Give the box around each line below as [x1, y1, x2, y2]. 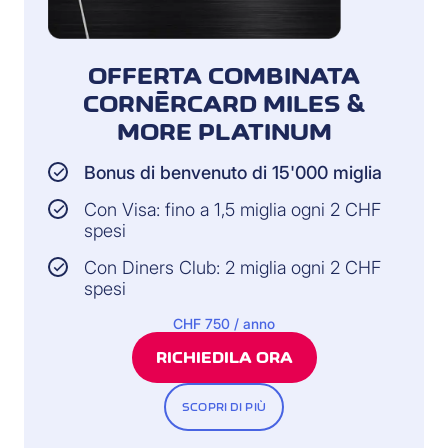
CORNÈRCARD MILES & [83, 90, 365, 119]
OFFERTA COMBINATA [88, 62, 360, 91]
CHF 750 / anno [173, 315, 275, 333]
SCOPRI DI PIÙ [182, 400, 266, 415]
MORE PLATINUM [116, 118, 332, 147]
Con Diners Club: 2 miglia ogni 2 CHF [84, 257, 381, 279]
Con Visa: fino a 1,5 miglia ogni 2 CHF [84, 199, 381, 221]
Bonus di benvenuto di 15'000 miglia [84, 162, 382, 184]
